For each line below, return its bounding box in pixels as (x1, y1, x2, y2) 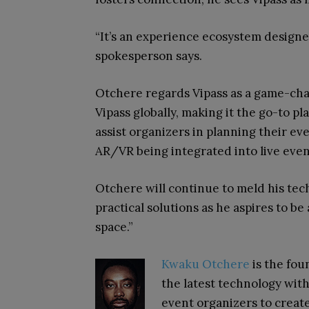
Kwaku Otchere (161, 257, 250, 272)
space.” (95, 219, 133, 235)
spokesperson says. (95, 48, 202, 63)
